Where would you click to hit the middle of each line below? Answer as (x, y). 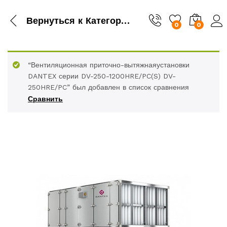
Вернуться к (54, 20)
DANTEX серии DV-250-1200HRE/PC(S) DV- (102, 76)
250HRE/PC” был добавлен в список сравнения (108, 87)
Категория (102, 20)
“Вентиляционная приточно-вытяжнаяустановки (109, 65)
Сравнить (45, 99)
